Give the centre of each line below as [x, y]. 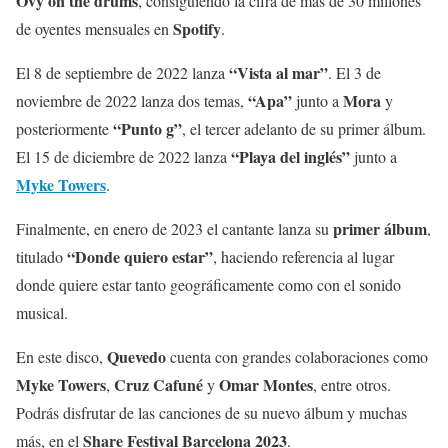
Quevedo [136, 356]
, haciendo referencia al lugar [303, 256]
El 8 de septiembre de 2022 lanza [122, 72]
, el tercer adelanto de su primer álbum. [304, 128]
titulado [41, 256]
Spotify [197, 28]
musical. [44, 312]
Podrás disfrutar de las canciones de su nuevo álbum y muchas [211, 412]
